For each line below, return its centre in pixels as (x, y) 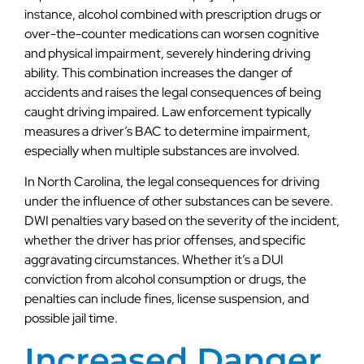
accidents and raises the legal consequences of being (173, 92)
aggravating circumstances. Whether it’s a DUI (154, 260)
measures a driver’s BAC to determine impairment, (167, 131)
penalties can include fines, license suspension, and (167, 299)
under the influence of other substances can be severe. (179, 201)
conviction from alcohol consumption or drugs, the (165, 279)
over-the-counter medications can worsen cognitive (172, 34)
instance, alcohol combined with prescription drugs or (173, 14)
